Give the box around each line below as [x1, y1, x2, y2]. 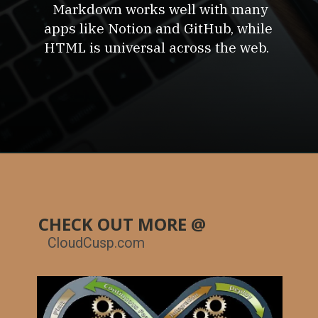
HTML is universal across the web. [44, 38, 273, 57]
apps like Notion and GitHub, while [44, 19, 273, 38]
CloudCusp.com [48, 234, 146, 251]
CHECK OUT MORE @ [38, 212, 207, 236]
